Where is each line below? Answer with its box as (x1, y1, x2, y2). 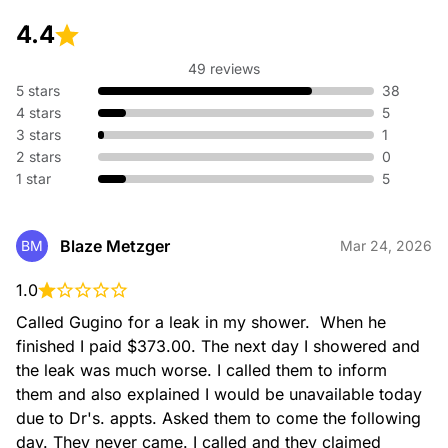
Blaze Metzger (60, 236, 170, 256)
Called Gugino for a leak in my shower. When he (16, 312, 391, 332)
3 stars (16, 126, 61, 143)
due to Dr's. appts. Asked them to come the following (16, 408, 426, 428)
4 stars (16, 104, 61, 121)
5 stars (16, 82, 60, 99)
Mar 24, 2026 (340, 237, 432, 254)
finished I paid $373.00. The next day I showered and (16, 336, 425, 356)
